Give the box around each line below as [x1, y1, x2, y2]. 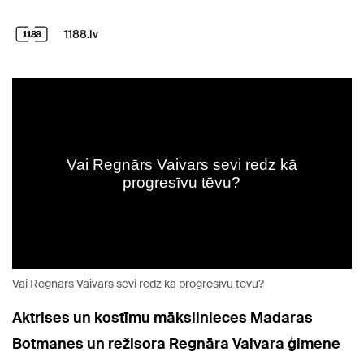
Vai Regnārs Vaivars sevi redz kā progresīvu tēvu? [12, 276, 264, 292]
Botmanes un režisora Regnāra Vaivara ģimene [12, 334, 340, 354]
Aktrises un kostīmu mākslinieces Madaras [12, 308, 313, 328]
